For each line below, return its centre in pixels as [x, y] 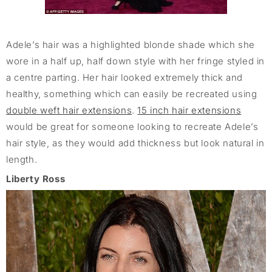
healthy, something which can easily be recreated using [132, 94]
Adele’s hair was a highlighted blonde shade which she [131, 45]
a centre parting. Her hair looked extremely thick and [124, 78]
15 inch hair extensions [189, 110]
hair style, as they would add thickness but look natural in [135, 143]
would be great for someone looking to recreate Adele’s [132, 127]
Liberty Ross [36, 179]
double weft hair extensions [69, 110]
